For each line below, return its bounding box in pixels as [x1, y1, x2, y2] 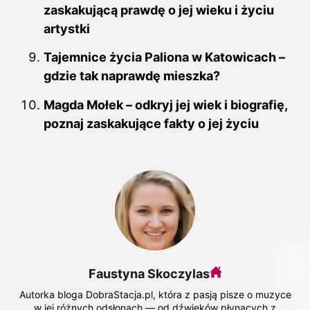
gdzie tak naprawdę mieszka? [44, 69, 220, 84]
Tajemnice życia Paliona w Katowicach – [44, 50, 285, 65]
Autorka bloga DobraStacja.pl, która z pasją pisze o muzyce [19, 288, 291, 300]
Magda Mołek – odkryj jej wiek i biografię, [44, 97, 287, 112]
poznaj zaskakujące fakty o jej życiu [44, 116, 259, 131]
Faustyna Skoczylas [88, 266, 210, 281]
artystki [44, 21, 90, 36]
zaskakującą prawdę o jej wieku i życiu [44, 2, 274, 17]
